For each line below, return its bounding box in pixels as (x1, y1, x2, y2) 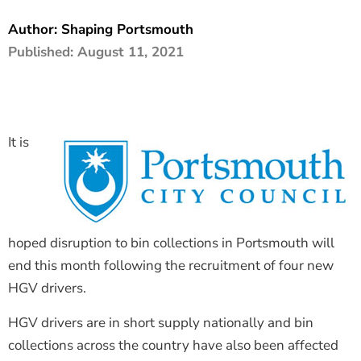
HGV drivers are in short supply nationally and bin (8, 313, 313, 332)
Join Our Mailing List (151, 111, 244, 127)
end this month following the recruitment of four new (8, 256, 334, 276)
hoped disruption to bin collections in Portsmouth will (8, 234, 334, 253)
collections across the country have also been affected (8, 335, 338, 355)
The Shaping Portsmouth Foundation (151, 15, 322, 30)
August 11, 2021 (77, 42, 184, 61)
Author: (8, 19, 61, 39)
